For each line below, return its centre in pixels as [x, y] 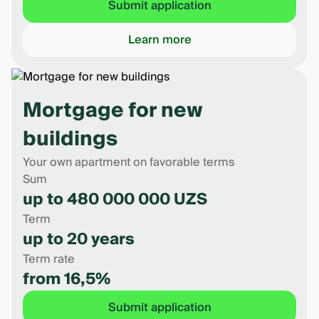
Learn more [159, 40]
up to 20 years [79, 239]
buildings [70, 139]
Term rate [49, 259]
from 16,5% [67, 279]
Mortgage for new [113, 111]
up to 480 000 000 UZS [115, 199]
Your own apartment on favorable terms [129, 162]
